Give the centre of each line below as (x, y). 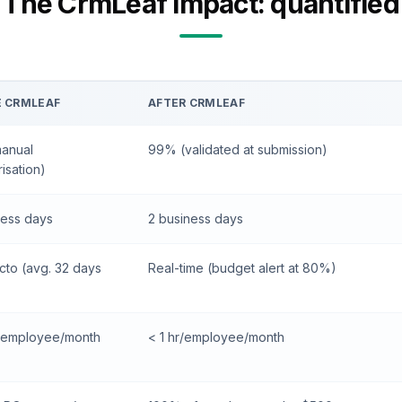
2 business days (196, 218)
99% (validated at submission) (238, 149)
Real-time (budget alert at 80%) (242, 268)
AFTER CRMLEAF (197, 103)
